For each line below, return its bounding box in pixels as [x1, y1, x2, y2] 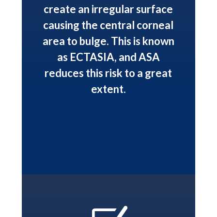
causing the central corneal [43, 18, 174, 32]
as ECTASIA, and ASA [57, 50, 160, 64]
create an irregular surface [44, 2, 173, 16]
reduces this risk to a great [45, 66, 172, 80]
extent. [91, 82, 126, 96]
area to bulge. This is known [42, 34, 174, 48]
